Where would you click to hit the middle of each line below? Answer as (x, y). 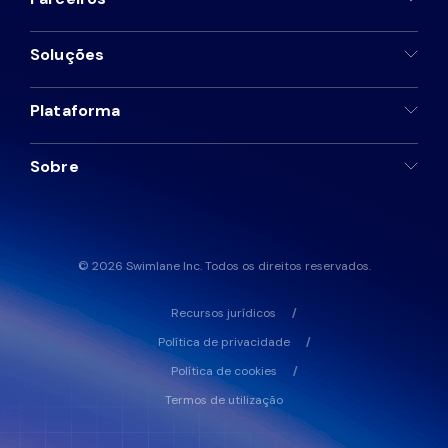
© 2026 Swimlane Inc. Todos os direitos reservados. (224, 266)
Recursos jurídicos (223, 313)
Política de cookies (223, 371)
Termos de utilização (223, 400)
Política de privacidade (223, 342)
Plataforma (75, 110)
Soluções (67, 54)
